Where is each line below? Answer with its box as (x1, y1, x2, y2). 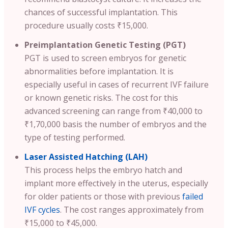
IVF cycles (24, 204, 60, 215)
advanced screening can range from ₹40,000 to (24, 105, 203, 117)
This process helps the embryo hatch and (24, 164, 182, 176)
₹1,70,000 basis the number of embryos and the (24, 118, 207, 130)
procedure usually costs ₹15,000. (24, 19, 148, 31)
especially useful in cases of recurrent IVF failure (24, 78, 209, 90)
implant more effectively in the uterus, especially (24, 177, 208, 189)
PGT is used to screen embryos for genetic (24, 52, 186, 64)
